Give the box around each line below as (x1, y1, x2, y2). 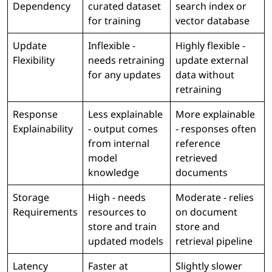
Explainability (13, 122, 73, 136)
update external (175, 53, 248, 67)
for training (88, 14, 141, 28)
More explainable (175, 107, 255, 121)
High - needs (88, 191, 146, 205)
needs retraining (88, 53, 165, 67)
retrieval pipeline (175, 234, 253, 248)
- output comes (88, 122, 158, 136)
